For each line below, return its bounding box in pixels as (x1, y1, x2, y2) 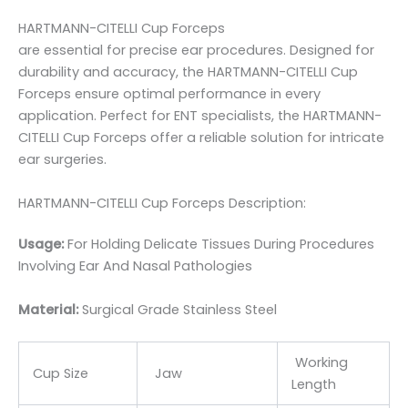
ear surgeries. (18, 150, 107, 169)
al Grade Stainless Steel (122, 300, 277, 319)
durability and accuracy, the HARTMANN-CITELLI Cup (18, 63, 358, 82)
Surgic (82, 300, 122, 319)
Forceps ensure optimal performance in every (18, 85, 321, 104)
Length (291, 375, 336, 394)
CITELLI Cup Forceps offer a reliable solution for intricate (18, 128, 384, 148)
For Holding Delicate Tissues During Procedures (64, 235, 374, 254)
